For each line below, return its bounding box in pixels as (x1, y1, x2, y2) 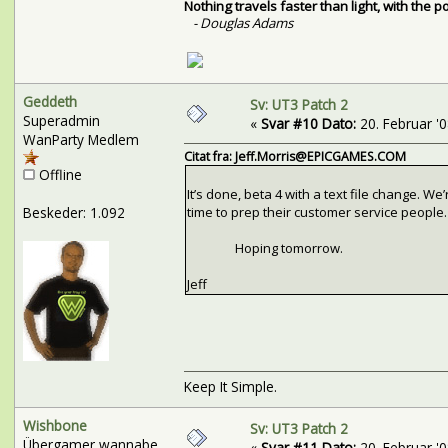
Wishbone (22, 415, 87, 435)
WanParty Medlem (22, 129, 139, 149)
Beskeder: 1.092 (22, 202, 125, 222)
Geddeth (22, 91, 77, 111)
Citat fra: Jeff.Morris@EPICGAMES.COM (183, 148, 406, 166)
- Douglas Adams (192, 14, 293, 33)
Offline (34, 164, 82, 184)
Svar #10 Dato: (260, 113, 356, 133)
